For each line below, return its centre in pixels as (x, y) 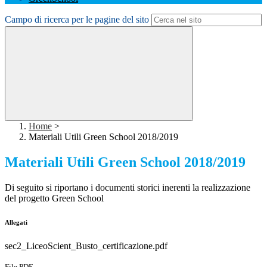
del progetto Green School (54, 198)
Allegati (16, 223)
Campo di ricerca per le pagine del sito (77, 20)
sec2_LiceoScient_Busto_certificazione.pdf (86, 246)
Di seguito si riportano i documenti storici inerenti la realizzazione (128, 188)
